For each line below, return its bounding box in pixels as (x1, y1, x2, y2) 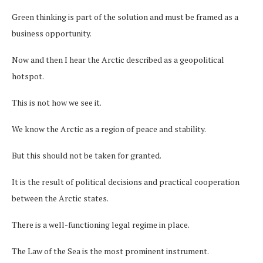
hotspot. (12, 70, 44, 82)
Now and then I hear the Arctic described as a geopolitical (12, 53, 224, 65)
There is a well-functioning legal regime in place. (12, 218, 190, 230)
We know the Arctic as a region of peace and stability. (12, 123, 206, 134)
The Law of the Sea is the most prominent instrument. (12, 245, 209, 257)
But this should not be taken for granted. (12, 149, 161, 161)
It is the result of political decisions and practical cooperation (12, 176, 240, 187)
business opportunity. (12, 27, 92, 39)
